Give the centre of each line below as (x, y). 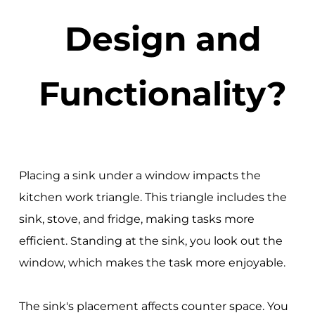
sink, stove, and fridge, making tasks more (136, 219)
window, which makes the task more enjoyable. (152, 263)
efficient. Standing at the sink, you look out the (150, 241)
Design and (163, 38)
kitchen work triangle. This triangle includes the (153, 198)
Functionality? (163, 93)
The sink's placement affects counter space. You (153, 307)
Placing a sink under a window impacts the (140, 176)
